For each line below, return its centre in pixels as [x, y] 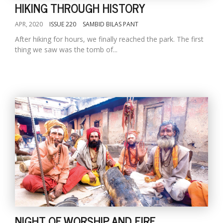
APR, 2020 [29, 24]
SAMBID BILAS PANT [111, 24]
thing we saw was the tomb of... [66, 50]
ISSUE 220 [63, 24]
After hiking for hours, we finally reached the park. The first [109, 39]
